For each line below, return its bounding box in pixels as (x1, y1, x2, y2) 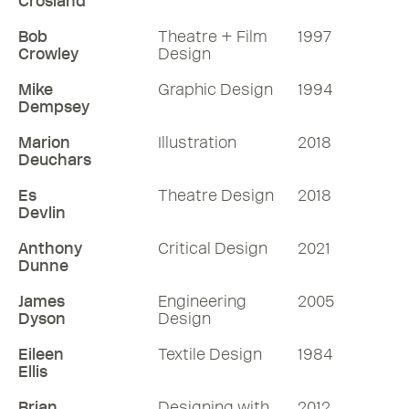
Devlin (18, 203, 66, 223)
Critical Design (158, 238, 267, 258)
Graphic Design (158, 79, 273, 100)
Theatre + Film (158, 26, 267, 47)
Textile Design (158, 344, 262, 364)
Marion (18, 132, 70, 152)
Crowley (18, 44, 79, 64)
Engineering (158, 291, 246, 311)
